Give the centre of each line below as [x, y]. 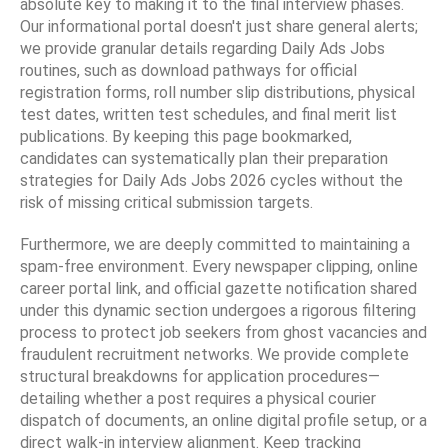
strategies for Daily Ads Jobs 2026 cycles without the [211, 181]
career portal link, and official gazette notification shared [218, 289]
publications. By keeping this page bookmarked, [186, 137]
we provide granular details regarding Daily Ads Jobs [202, 49]
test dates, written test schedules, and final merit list [208, 115]
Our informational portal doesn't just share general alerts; [219, 27]
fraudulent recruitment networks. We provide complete [214, 355]
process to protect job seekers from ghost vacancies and [223, 333]
